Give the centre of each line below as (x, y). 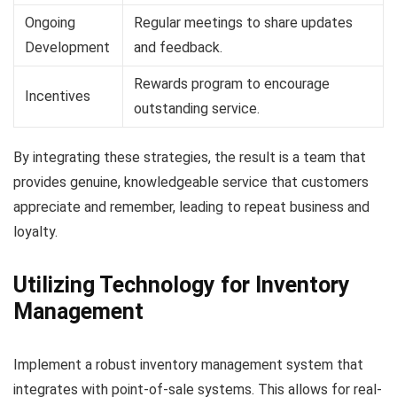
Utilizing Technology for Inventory (182, 284)
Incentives (58, 96)
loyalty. (35, 231)
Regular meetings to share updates (243, 22)
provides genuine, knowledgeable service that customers (191, 182)
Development (67, 47)
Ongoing (50, 22)
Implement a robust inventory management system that (188, 364)
